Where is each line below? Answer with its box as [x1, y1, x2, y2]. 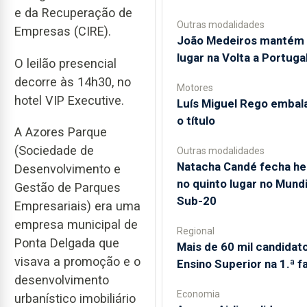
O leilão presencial [14, 56, 116, 71]
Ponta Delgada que [14, 236, 119, 251]
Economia [176, 288, 220, 299]
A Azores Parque [14, 125, 107, 140]
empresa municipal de [14, 217, 138, 232]
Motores [176, 82, 213, 93]
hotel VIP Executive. [14, 93, 124, 108]
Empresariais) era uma [14, 199, 140, 214]
